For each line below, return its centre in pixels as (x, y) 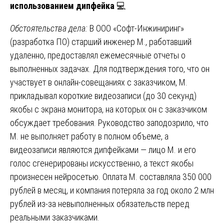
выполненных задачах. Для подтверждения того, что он (110, 68)
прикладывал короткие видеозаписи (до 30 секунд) (103, 95)
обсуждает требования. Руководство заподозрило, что (109, 122)
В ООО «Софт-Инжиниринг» (136, 28)
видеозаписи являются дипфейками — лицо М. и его (103, 149)
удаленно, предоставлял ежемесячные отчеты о (98, 55)
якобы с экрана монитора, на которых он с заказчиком (108, 109)
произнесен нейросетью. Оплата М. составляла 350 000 (111, 176)
